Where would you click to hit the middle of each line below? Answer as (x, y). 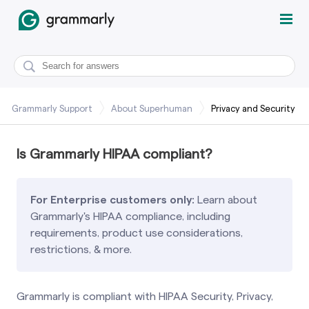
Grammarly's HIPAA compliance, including (130, 216)
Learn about (227, 200)
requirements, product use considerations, (137, 233)
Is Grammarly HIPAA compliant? (114, 154)
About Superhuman (152, 108)
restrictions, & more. (81, 249)
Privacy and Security (253, 108)
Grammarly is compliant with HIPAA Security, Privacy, (145, 296)
